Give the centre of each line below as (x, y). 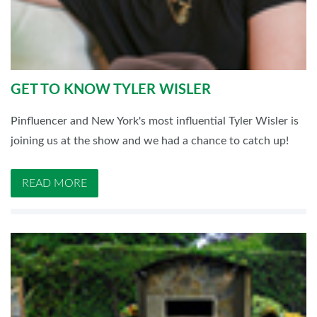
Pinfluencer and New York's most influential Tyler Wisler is (155, 121)
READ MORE (54, 184)
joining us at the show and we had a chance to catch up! (150, 141)
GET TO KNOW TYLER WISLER (111, 90)
